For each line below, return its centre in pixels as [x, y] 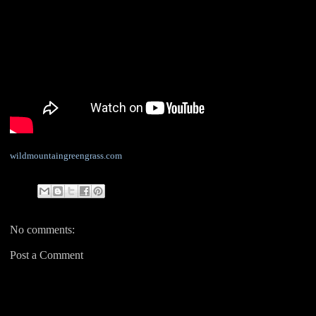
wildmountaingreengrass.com [66, 156]
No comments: [42, 229]
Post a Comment [47, 255]
